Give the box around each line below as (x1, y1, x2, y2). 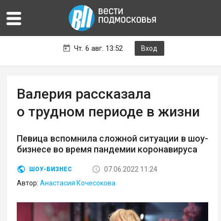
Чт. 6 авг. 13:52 (74, 44, 123, 53)
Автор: (17, 179, 40, 187)
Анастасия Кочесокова (40, 179, 116, 187)
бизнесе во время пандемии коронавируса (17, 144, 198, 155)
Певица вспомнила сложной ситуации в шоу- (17, 133, 209, 144)
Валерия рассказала (17, 86, 151, 103)
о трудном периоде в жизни (17, 104, 200, 120)
